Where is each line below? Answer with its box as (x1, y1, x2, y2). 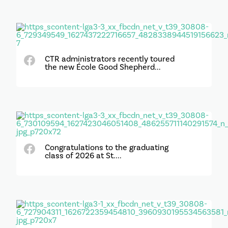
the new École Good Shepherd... (44, 62, 161, 72)
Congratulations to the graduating (44, 142, 168, 153)
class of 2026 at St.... (44, 150, 122, 161)
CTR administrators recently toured (44, 53, 175, 64)
